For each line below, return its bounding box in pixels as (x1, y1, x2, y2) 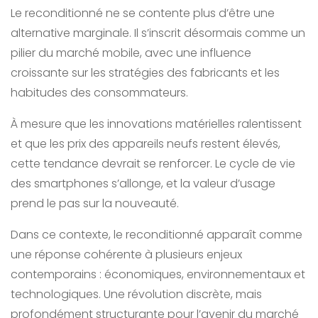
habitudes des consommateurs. (11, 84, 188, 102)
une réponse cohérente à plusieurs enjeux (11, 246, 242, 263)
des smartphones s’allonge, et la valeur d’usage (11, 175, 275, 192)
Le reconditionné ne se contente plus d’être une (11, 5, 275, 22)
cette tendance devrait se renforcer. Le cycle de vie (11, 155, 295, 172)
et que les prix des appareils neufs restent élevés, (11, 136, 280, 153)
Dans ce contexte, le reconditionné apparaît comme (11, 226, 302, 243)
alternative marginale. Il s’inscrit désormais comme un (11, 25, 305, 42)
